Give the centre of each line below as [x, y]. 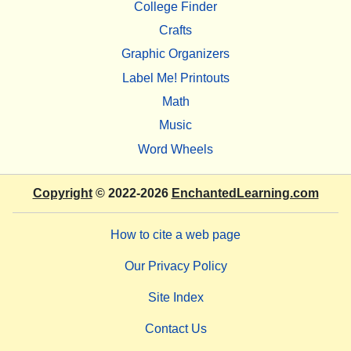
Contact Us [175, 328]
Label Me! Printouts [175, 78]
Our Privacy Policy [175, 266]
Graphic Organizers [175, 54]
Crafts [175, 30]
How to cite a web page [175, 234]
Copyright [62, 193]
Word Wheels [175, 149]
